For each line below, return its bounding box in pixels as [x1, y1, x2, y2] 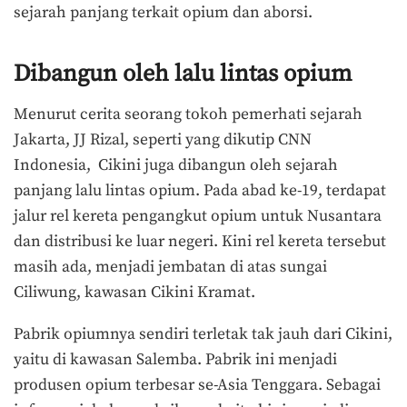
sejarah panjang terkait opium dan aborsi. [14, 2, 313, 23]
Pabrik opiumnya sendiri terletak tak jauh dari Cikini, [14, 324, 392, 345]
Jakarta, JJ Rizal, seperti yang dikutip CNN [14, 130, 312, 151]
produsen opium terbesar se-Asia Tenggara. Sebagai [14, 375, 381, 396]
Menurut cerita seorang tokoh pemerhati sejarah [14, 104, 362, 125]
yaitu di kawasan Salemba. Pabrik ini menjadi [14, 350, 337, 371]
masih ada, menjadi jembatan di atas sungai [14, 257, 327, 278]
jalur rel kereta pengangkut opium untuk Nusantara [14, 206, 382, 227]
